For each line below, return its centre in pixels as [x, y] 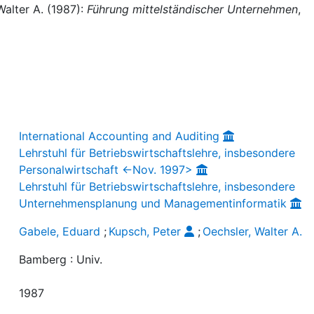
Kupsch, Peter [145, 231]
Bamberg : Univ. [61, 259]
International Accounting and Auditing [120, 136]
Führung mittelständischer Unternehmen [192, 9]
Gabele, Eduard [60, 231]
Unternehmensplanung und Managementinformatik [153, 203]
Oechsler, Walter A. [253, 231]
